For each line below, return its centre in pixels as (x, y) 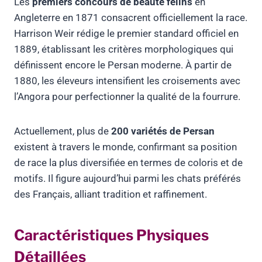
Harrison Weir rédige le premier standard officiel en (126, 34)
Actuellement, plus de (63, 131)
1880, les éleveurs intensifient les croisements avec (127, 81)
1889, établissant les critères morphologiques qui (124, 49)
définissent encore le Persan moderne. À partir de (123, 65)
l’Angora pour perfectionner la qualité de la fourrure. (127, 97)
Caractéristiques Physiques (111, 235)
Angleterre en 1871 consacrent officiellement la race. (131, 18)
